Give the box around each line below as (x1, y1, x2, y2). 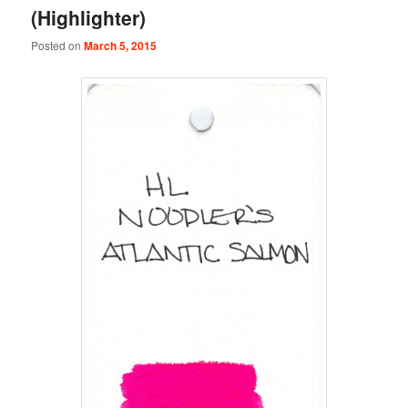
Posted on (31, 37, 85, 54)
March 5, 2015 (84, 37, 158, 55)
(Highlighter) (31, 3, 147, 31)
